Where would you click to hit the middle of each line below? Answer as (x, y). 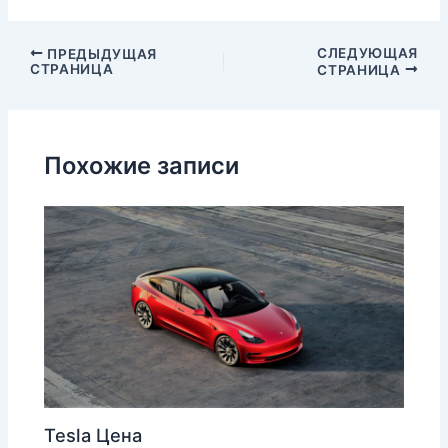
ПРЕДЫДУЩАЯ (100, 53)
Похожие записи (142, 165)
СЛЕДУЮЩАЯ (368, 52)
